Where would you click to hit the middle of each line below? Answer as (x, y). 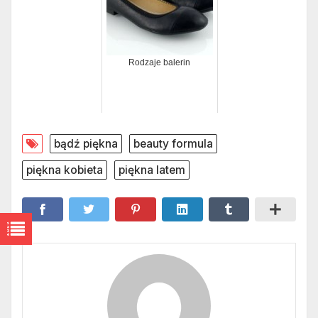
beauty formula (173, 144)
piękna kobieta (65, 170)
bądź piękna (86, 144)
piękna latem (152, 170)
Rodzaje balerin (159, 63)
